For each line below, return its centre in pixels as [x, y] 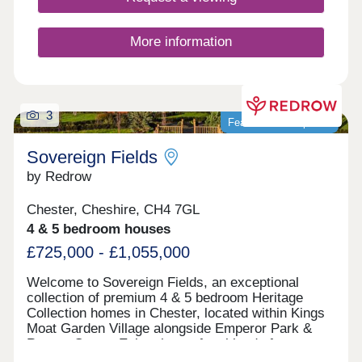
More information [181, 42]
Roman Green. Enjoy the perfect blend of [150, 343]
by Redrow [59, 177]
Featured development [280, 123]
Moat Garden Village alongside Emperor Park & [170, 328]
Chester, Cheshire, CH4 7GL [114, 209]
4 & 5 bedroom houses [99, 229]
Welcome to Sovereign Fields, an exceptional [163, 282]
